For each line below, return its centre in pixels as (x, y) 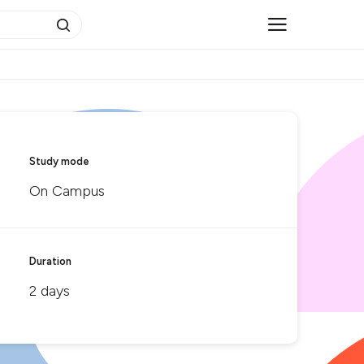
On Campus (67, 191)
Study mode (59, 161)
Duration (50, 261)
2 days (50, 291)
